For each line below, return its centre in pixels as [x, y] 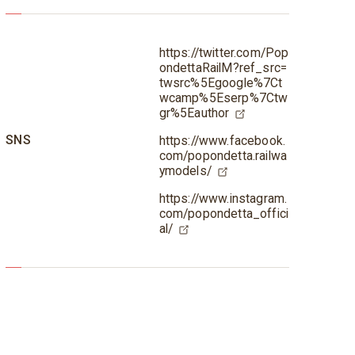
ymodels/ [185, 170]
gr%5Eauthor [194, 113]
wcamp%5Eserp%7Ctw [223, 98]
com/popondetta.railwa [223, 155]
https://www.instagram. [223, 198]
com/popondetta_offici [224, 213]
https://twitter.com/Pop [224, 53]
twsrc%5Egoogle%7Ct [221, 83]
